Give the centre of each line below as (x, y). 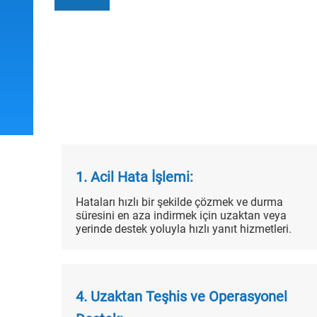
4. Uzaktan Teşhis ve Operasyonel (181, 296)
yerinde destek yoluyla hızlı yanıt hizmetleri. (184, 229)
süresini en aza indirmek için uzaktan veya (181, 215)
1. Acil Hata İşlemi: (134, 177)
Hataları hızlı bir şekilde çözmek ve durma (179, 202)
